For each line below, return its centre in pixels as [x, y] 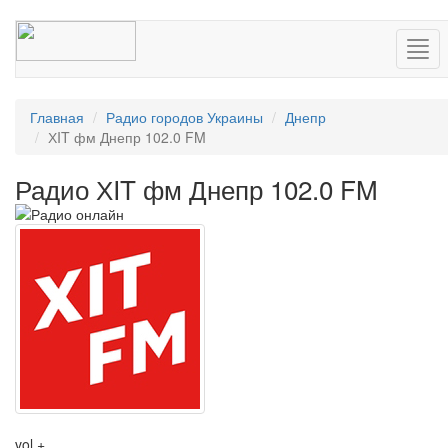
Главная [57, 117]
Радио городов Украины [184, 117]
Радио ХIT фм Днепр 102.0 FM [196, 188]
